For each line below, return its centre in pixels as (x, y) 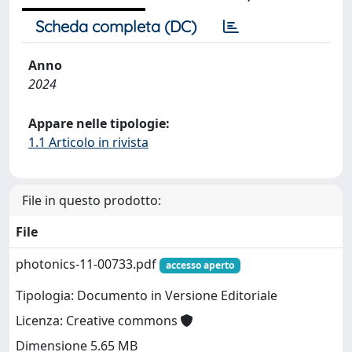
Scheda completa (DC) (116, 26)
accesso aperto (200, 265)
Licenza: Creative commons (98, 321)
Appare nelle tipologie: (99, 123)
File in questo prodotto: (92, 200)
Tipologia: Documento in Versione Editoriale (147, 296)
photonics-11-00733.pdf (88, 264)
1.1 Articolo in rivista (88, 142)
